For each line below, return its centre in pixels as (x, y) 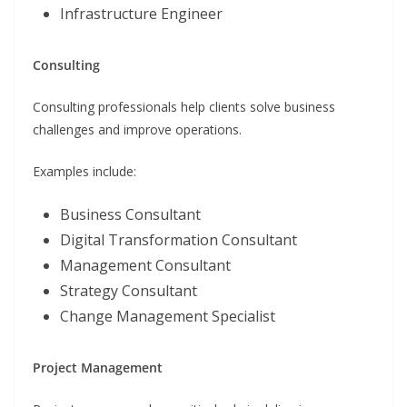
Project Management (98, 368)
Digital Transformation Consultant (179, 240)
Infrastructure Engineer (141, 14)
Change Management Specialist (168, 317)
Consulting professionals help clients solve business (184, 107)
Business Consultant (130, 215)
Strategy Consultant (129, 291)
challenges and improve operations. (137, 130)
